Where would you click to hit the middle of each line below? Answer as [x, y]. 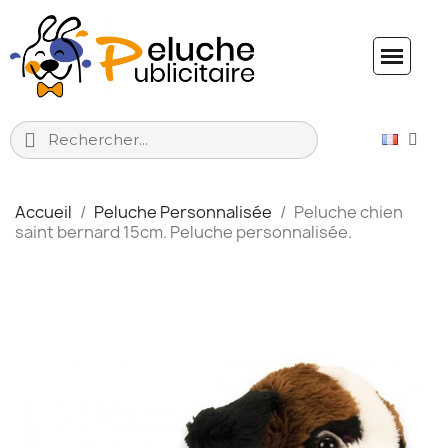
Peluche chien [348, 211]
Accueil [43, 211]
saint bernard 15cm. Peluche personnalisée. [183, 231]
